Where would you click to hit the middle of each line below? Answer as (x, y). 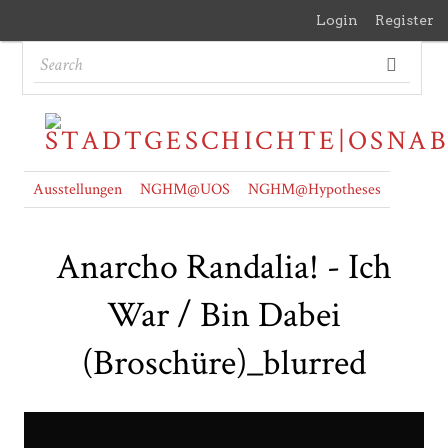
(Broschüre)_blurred (224, 364)
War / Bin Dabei (224, 316)
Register (404, 20)
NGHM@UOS (185, 189)
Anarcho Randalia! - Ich (224, 268)
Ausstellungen (77, 189)
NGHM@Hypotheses (314, 189)
